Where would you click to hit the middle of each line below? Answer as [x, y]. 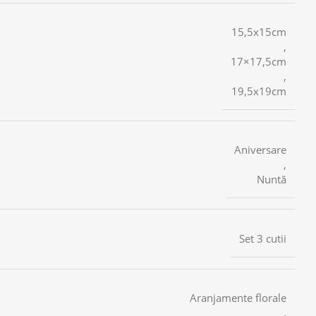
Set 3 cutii [263, 238]
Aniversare [260, 149]
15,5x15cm [259, 31]
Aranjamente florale [238, 297]
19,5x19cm [259, 91]
